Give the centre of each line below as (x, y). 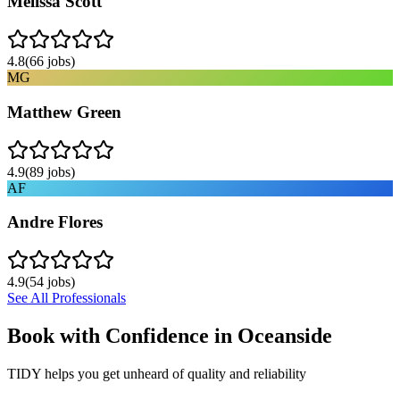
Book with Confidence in (122, 335)
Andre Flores (55, 222)
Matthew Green (64, 112)
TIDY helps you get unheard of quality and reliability (157, 373)
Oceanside (285, 335)
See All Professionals (67, 298)
